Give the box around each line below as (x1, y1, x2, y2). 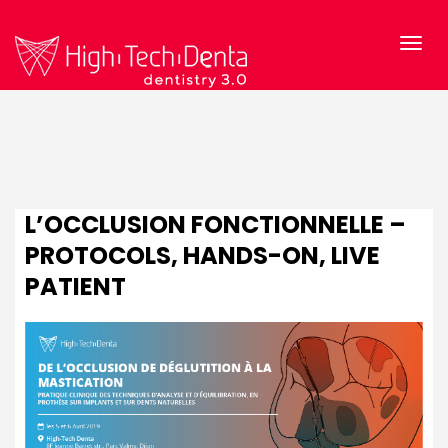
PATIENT (25, 270, 126, 303)
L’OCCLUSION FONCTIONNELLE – (25, 208, 406, 241)
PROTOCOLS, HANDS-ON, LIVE (25, 239, 380, 272)
